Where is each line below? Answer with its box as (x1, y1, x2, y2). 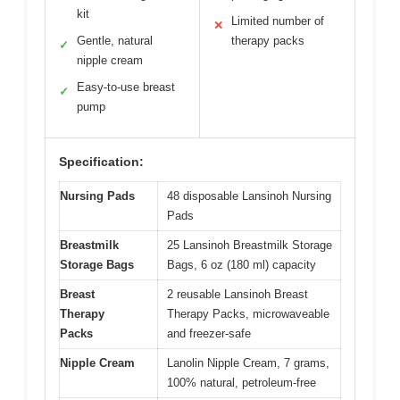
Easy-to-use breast (77, 79, 175, 94)
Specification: (59, 154, 144, 169)
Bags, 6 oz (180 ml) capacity (167, 257, 316, 271)
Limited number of (231, 13, 324, 28)
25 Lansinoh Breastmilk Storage (167, 237, 332, 252)
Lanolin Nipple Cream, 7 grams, (167, 355, 329, 370)
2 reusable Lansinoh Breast (167, 287, 308, 301)
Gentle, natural (77, 33, 153, 47)
